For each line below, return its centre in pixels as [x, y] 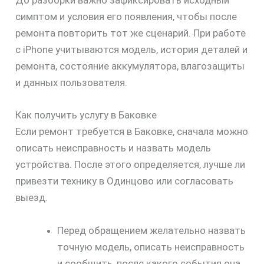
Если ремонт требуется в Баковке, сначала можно [131, 132]
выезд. [31, 198]
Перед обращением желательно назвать [151, 230]
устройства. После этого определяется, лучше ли [130, 165]
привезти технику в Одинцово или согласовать [124, 181]
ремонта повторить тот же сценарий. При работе [130, 33]
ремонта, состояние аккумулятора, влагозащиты [130, 66]
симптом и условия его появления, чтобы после [126, 17]
